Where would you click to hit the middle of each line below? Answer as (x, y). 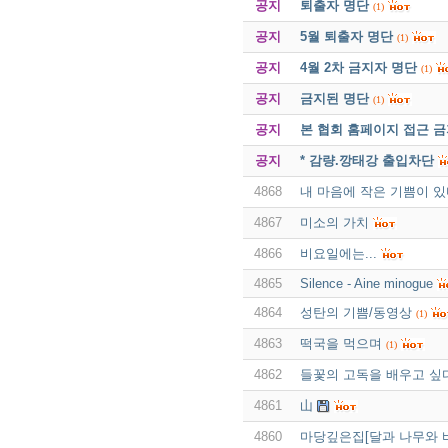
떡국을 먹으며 (340, 343)
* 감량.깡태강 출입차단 (366, 160)
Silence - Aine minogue (366, 283)
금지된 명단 (334, 98)
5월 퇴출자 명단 (346, 36)
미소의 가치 (334, 222)
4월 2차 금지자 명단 (358, 67)
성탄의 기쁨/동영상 (355, 312)
